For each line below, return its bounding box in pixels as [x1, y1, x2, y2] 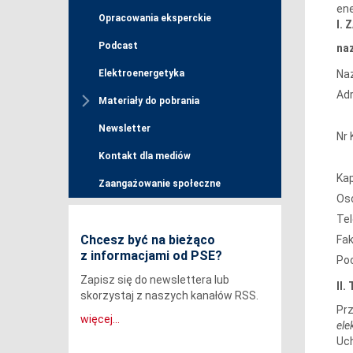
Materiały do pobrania [98, 95, 199, 107]
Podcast [98, 40, 138, 52]
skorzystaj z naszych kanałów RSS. [80, 289, 258, 303]
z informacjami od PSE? [80, 248, 222, 264]
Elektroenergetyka [98, 68, 184, 80]
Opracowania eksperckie [98, 13, 211, 24]
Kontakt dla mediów [98, 150, 191, 162]
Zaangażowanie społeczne [98, 178, 221, 190]
